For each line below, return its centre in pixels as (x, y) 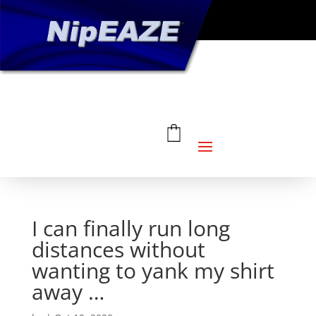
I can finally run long (130, 229)
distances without (118, 250)
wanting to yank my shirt (153, 271)
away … (68, 292)
